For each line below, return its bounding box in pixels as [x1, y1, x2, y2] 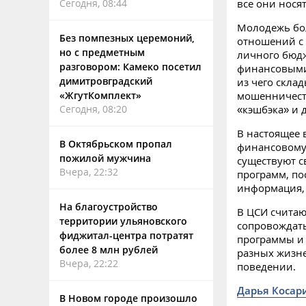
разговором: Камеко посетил [59, 60, 201, 73]
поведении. [237, 260, 296, 273]
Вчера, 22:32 [59, 165, 118, 178]
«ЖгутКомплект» [59, 89, 141, 102]
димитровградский [59, 74, 152, 87]
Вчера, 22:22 [59, 257, 118, 270]
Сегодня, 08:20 [59, 102, 127, 115]
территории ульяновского [59, 214, 187, 227]
